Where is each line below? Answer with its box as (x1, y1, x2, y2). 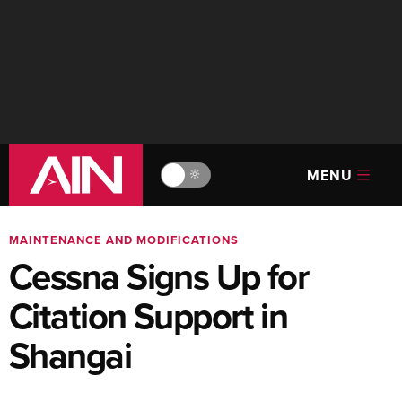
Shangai (9, 329, 132, 381)
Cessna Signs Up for (9, 250, 309, 302)
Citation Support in (9, 290, 288, 342)
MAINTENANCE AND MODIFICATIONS (9, 232, 239, 249)
